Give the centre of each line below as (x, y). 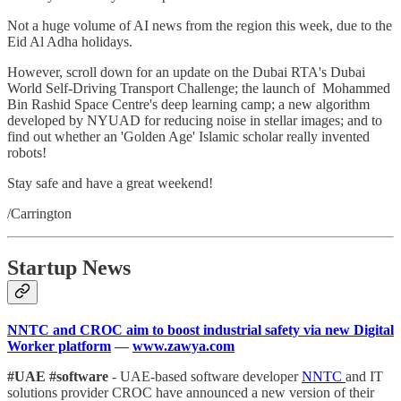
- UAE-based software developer (207, 376)
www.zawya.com (183, 346)
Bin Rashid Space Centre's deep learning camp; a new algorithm (188, 104)
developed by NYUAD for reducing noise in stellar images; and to (195, 120)
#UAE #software (60, 376)
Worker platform (59, 346)
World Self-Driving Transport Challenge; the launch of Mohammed (199, 88)
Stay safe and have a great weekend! (110, 183)
